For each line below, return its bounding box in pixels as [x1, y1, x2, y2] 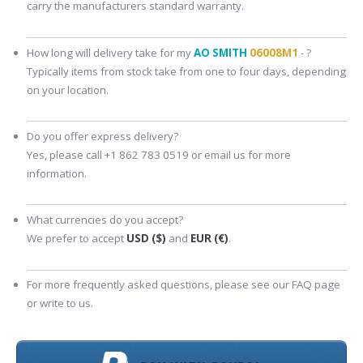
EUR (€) [190, 231, 229, 246]
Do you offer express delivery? [27, 128, 179, 143]
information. [27, 165, 88, 181]
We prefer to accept [27, 231, 127, 246]
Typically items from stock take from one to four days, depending [27, 63, 347, 79]
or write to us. [27, 296, 94, 311]
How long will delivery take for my [27, 45, 194, 60]
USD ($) [126, 231, 167, 246]
